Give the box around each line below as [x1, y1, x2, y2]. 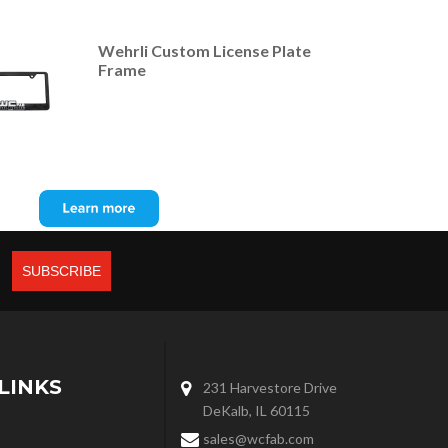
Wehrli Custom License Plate [97, 41, 311, 61]
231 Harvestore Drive [203, 378, 337, 396]
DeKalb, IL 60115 [203, 401, 310, 419]
